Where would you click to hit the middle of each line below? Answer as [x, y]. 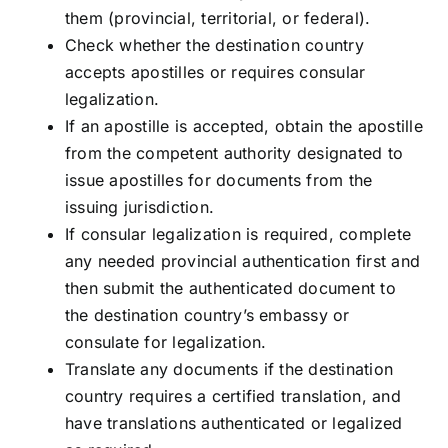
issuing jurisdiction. [140, 207]
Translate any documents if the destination [229, 369]
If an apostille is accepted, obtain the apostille [244, 126]
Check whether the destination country [214, 45]
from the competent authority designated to [234, 153]
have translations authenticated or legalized [234, 423]
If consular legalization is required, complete [238, 234]
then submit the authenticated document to [230, 288]
